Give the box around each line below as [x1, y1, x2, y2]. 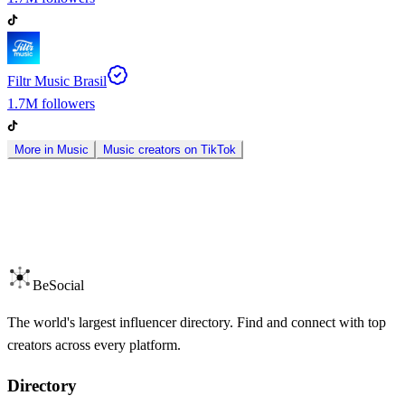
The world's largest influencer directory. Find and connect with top [7, 314, 386, 330]
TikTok [201, 142, 236, 156]
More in [14, 142, 57, 156]
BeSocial [33, 277, 84, 293]
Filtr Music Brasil [7, 72, 107, 89]
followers [38, 95, 95, 111]
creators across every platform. [7, 336, 181, 353]
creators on [135, 142, 201, 156]
